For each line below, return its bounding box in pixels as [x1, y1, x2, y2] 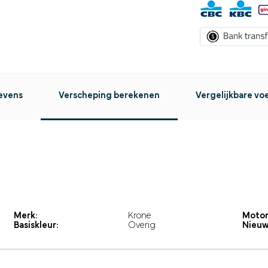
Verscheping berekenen [59, 91, 160, 101]
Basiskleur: [14, 221, 59, 231]
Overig [127, 221, 156, 231]
